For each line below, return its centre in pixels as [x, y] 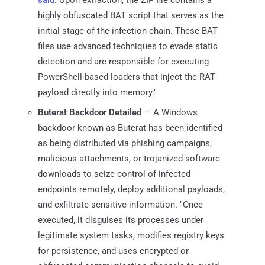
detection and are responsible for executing [123, 61]
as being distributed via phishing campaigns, [125, 143]
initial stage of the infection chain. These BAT [128, 30]
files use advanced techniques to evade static [128, 46]
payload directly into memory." [97, 92]
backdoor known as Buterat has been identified [130, 127]
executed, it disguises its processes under [121, 220]
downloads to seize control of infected [114, 174]
